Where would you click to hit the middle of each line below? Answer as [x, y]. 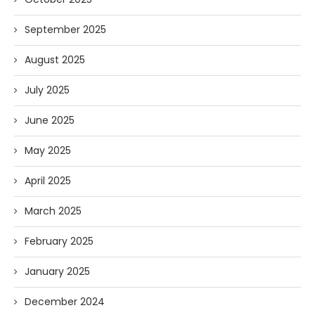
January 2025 [57, 271]
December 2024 [65, 301]
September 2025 [65, 29]
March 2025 [53, 211]
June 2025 [50, 120]
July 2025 [47, 90]
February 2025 [59, 241]
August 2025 [55, 59]
